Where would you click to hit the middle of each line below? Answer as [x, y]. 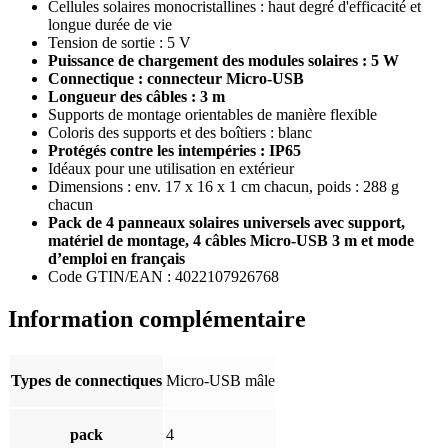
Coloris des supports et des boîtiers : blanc [180, 133]
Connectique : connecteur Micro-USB [176, 79]
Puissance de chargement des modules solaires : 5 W [223, 61]
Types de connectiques [86, 381]
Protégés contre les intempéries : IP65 [174, 151]
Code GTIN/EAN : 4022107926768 [163, 277]
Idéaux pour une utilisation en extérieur [171, 169]
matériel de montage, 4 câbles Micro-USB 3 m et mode [231, 241]
